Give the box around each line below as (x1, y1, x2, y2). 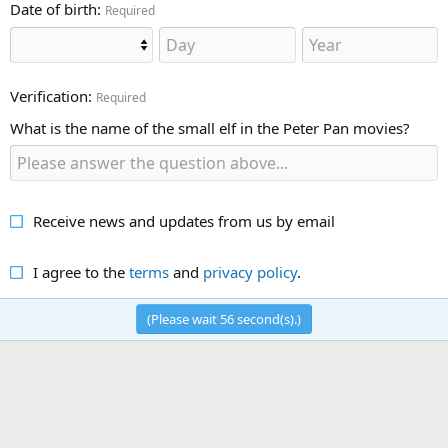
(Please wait (147, 310, 220, 328)
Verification (10, 85, 88, 106)
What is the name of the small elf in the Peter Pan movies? (10, 118, 410, 138)
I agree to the (32, 262, 129, 282)
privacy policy (202, 262, 297, 282)
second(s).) (234, 310, 301, 328)
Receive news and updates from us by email (32, 211, 335, 231)
